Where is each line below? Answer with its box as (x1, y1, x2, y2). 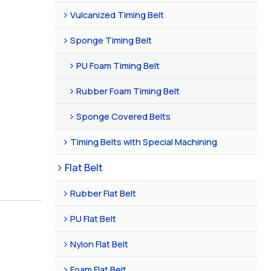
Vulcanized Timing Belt (70, 8, 165, 21)
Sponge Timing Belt (70, 33, 152, 46)
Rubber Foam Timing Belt (76, 84, 180, 97)
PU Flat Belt (70, 212, 117, 224)
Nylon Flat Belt (70, 237, 129, 250)
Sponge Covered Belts (76, 109, 171, 122)
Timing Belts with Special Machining (70, 135, 218, 148)
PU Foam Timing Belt (76, 59, 160, 71)
